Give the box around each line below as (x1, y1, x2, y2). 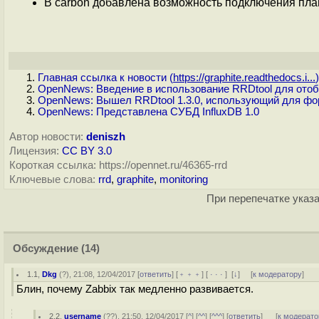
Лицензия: (9, 145, 59, 157)
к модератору (253, 270, 303, 278)
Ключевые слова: (9, 174, 95, 185)
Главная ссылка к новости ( (38, 72, 173, 83)
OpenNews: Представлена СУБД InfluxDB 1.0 (38, 106, 259, 117)
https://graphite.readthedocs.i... (173, 72, 315, 83)
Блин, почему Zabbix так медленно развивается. (16, 283, 253, 295)
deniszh (86, 131, 125, 142)
